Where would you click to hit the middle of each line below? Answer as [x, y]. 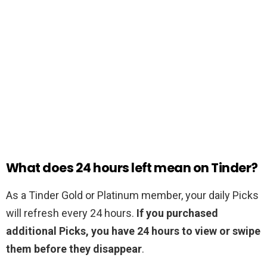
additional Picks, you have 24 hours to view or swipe [133, 231]
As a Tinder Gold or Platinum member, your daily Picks [132, 195]
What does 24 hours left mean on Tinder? [132, 168]
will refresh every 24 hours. [71, 213]
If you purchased [177, 213]
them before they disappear [74, 249]
